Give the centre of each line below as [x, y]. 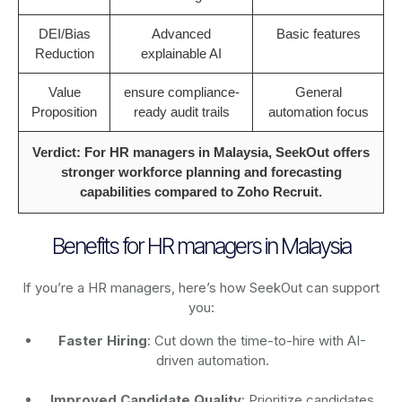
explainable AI [181, 54]
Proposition [64, 112]
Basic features [318, 34]
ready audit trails [181, 112]
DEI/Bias [64, 34]
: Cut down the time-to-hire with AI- [257, 341]
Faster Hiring [103, 341]
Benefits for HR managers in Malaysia [201, 246]
